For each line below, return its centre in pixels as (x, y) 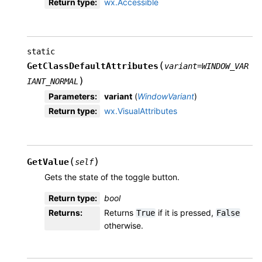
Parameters (72, 96)
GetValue (48, 162)
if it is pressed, (186, 212)
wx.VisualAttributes (141, 111)
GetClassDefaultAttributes (93, 66)
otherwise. (124, 225)
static (41, 51)
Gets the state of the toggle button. (112, 177)
